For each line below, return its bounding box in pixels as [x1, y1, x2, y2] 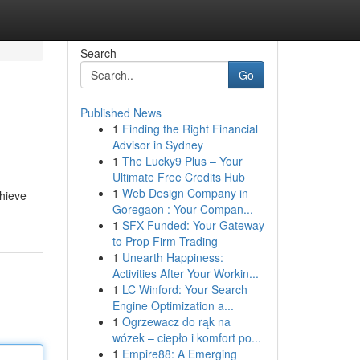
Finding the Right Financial [121, 121, 258, 137]
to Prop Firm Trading [112, 233, 218, 249]
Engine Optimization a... [112, 297, 234, 313]
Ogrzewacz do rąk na [121, 313, 231, 329]
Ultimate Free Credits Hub [112, 169, 245, 185]
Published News [80, 104, 162, 121]
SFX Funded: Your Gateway [121, 217, 264, 233]
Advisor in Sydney [112, 137, 203, 153]
